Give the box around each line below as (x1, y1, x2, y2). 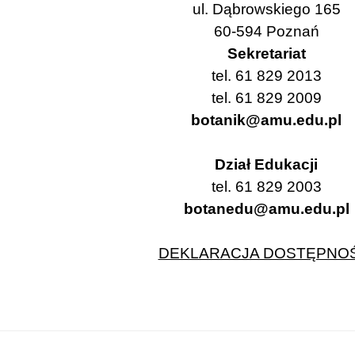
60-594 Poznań (213, 23, 319, 40)
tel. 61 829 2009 (211, 90, 322, 107)
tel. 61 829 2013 (211, 67, 322, 85)
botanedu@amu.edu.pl (183, 200, 349, 218)
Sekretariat (227, 45, 306, 63)
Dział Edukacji (215, 156, 318, 174)
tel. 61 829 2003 (211, 178, 322, 196)
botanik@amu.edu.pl (191, 112, 342, 129)
